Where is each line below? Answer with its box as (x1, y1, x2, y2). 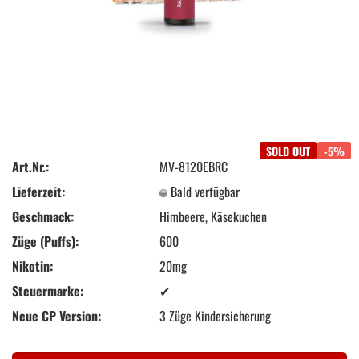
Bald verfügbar (171, 181, 240, 201)
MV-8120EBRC (159, 156, 228, 176)
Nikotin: (12, 256, 53, 276)
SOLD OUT (266, 143, 310, 159)
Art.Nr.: (12, 156, 49, 176)
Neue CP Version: (12, 305, 101, 325)
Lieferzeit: (12, 181, 65, 201)
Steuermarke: (12, 280, 83, 301)
